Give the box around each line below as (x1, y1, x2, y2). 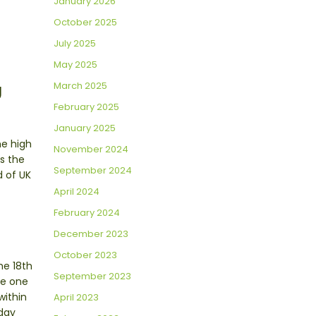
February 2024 (54, 206, 120, 220)
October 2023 (54, 248, 117, 262)
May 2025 (54, 58, 97, 72)
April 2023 (54, 291, 99, 305)
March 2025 (54, 79, 107, 93)
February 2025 (54, 100, 119, 114)
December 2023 (54, 227, 128, 241)
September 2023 (54, 269, 131, 284)
